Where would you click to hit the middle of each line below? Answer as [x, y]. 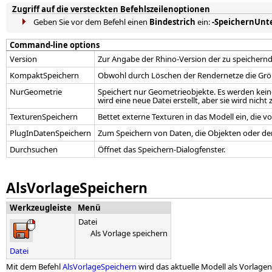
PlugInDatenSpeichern [50, 133]
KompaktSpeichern [44, 75]
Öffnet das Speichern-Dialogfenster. [161, 149]
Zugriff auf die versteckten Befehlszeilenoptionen [111, 9]
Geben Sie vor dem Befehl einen [91, 22]
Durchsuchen [34, 149]
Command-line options [55, 45]
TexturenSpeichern [44, 116]
